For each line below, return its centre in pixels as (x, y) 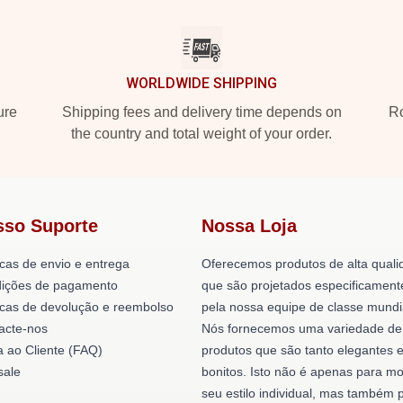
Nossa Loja (249, 226)
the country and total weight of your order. (201, 134)
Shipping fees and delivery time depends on (201, 112)
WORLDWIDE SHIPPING (201, 83)
